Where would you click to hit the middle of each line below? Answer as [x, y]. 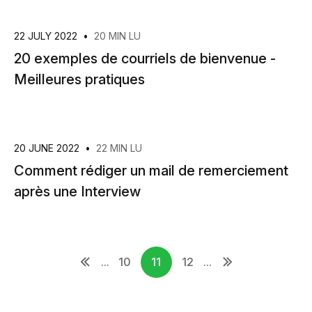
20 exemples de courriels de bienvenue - [145, 58]
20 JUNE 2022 [48, 148]
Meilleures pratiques [79, 79]
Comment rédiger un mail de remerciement [151, 171]
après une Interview [77, 192]
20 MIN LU [117, 36]
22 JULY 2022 [47, 36]
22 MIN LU [119, 148]
